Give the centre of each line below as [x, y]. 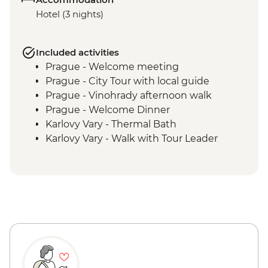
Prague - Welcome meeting [112, 67]
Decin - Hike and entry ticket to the [130, 153]
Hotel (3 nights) [70, 14]
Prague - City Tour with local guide [127, 81]
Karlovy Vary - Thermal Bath [111, 124]
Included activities [77, 53]
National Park [77, 167]
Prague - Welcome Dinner [108, 110]
